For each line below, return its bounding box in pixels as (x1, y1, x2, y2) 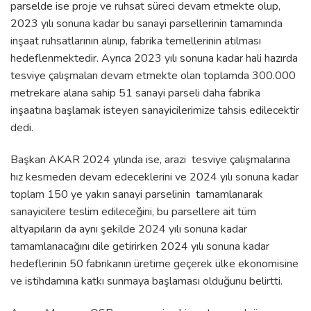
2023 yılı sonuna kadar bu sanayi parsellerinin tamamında (10, 15, 283, 31)
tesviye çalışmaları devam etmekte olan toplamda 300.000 (10, 67, 296, 83)
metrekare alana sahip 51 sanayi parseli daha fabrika (10, 85, 260, 101)
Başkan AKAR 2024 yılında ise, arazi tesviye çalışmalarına (10, 151, 290, 167)
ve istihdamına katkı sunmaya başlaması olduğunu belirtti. (10, 273, 283, 289)
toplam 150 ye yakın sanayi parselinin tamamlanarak (10, 186, 263, 202)
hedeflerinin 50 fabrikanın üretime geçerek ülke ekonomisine (10, 255, 299, 271)
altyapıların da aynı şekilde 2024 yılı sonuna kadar (10, 221, 247, 237)
